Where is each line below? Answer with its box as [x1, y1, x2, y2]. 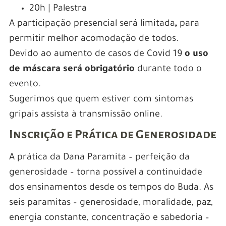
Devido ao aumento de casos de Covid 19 [9, 49, 185, 60]
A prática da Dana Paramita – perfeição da [9, 153, 190, 163]
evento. [9, 80, 41, 90]
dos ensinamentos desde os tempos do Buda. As [9, 183, 213, 194]
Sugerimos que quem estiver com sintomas [9, 95, 193, 105]
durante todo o [134, 65, 202, 75]
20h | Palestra [29, 4, 87, 15]
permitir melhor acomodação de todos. [9, 34, 179, 45]
